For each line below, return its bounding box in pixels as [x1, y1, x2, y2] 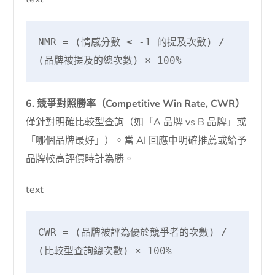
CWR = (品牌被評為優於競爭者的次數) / [38, 226, 228, 238]
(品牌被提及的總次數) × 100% [38, 54, 182, 66]
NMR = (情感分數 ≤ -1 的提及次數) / [38, 36, 225, 48]
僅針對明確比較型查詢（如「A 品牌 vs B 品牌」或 [26, 115, 247, 129]
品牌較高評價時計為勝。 [26, 152, 134, 166]
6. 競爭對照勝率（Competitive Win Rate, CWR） [26, 96, 246, 110]
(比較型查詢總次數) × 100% [38, 244, 172, 257]
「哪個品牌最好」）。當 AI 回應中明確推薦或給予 [26, 133, 247, 147]
